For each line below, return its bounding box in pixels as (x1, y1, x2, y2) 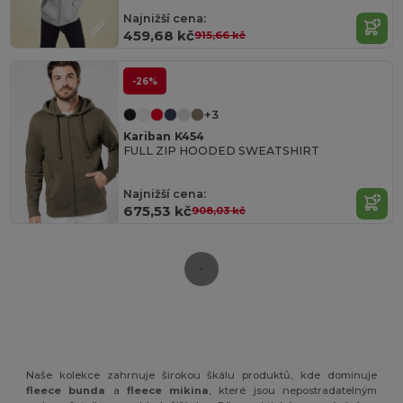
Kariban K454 (123, 130, 205, 144)
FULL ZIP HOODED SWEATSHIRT (123, 144, 320, 158)
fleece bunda (26, 384, 106, 398)
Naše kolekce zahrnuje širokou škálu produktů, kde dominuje (26, 369, 377, 382)
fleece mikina (126, 384, 210, 398)
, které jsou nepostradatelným (209, 384, 377, 398)
